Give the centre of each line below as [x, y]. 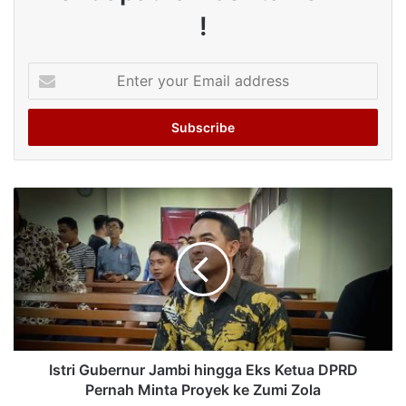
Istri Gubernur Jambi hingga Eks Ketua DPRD [203, 369]
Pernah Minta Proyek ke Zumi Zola [203, 389]
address [50, 127]
